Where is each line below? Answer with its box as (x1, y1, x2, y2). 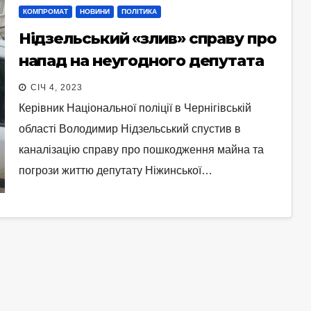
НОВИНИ (79, 8, 110, 16)
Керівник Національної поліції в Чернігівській (18, 102, 251, 115)
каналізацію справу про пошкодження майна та (18, 144, 264, 156)
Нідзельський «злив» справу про (18, 29, 276, 49)
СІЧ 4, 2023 (30, 83, 83, 93)
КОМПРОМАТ (22, 8, 68, 16)
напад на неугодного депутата (18, 51, 264, 71)
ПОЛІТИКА (121, 8, 157, 16)
